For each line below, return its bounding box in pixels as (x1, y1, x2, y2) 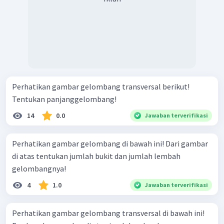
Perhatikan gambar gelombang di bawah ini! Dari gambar (12, 138, 165, 148)
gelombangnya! (12, 163, 66, 173)
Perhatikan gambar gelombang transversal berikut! (12, 81, 189, 91)
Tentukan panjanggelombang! (12, 93, 116, 104)
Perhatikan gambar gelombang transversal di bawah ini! (12, 207, 204, 218)
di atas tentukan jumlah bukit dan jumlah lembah (12, 150, 180, 161)
